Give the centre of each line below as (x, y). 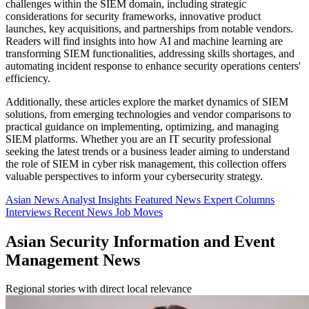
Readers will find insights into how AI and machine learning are (144, 41)
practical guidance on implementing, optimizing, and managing (142, 126)
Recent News (84, 212)
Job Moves (139, 212)
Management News (73, 260)
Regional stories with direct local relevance (99, 289)
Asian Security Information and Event (140, 241)
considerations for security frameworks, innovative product (133, 16)
